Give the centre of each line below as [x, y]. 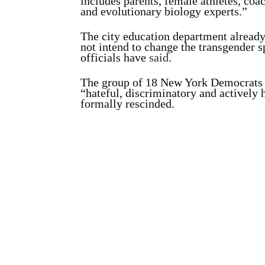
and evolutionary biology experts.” [164, 11]
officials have [115, 57]
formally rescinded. [127, 104]
